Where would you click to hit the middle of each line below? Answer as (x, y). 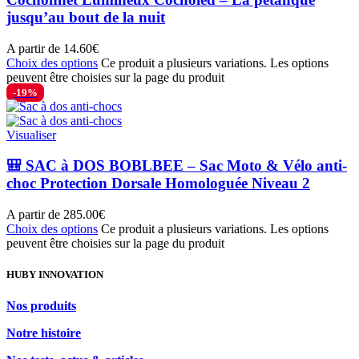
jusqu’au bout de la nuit (86, 17)
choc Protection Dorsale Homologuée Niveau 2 (158, 184)
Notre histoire (44, 333)
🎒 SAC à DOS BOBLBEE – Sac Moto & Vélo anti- (177, 166)
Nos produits (41, 306)
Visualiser (31, 135)
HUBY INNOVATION (55, 275)
